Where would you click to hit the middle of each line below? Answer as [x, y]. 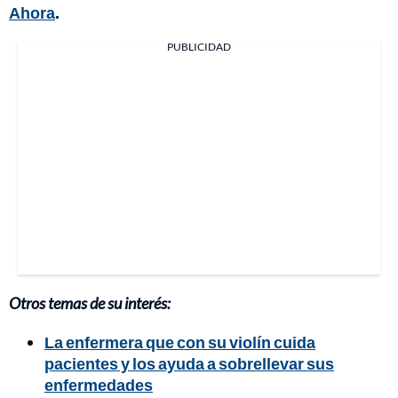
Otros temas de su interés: [90, 303]
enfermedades [99, 385]
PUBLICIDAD [199, 47]
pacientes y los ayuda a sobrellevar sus [189, 363]
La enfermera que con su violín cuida [180, 342]
